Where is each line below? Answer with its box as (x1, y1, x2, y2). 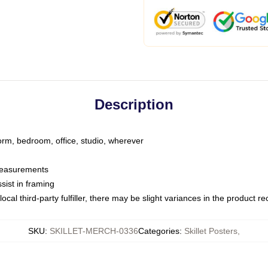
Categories (138, 226, 179, 236)
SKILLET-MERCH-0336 (50, 226, 138, 236)
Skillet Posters (184, 226, 237, 236)
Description (95, 96, 173, 112)
